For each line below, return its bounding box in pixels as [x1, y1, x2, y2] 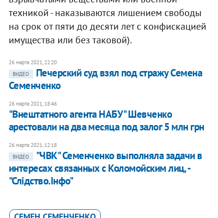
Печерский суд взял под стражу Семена [36, 66, 202, 80]
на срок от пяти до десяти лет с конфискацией [8, 20, 206, 33]
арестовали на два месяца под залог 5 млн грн [8, 120, 204, 134]
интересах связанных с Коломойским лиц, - [8, 162, 190, 175]
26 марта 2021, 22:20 [8, 59, 57, 66]
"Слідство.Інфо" [8, 174, 73, 188]
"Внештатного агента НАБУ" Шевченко [8, 108, 172, 121]
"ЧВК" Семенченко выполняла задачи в [36, 149, 202, 163]
